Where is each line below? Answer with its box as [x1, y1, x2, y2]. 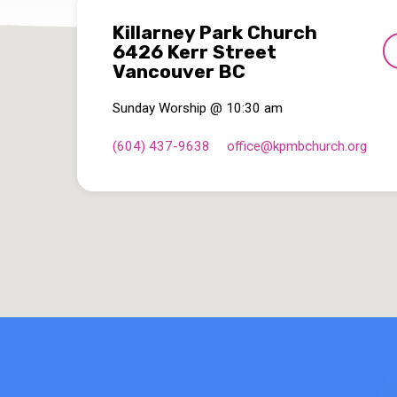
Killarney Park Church [113, 21, 317, 44]
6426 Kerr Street [113, 41, 276, 64]
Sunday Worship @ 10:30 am [113, 100, 283, 117]
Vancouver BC [113, 60, 245, 83]
